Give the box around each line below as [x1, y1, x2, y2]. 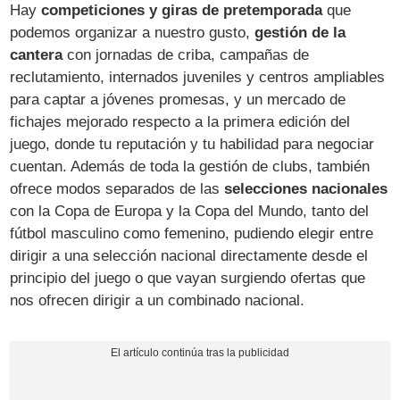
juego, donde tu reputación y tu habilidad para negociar [10, 135, 375, 153]
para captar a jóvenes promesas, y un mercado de [10, 90, 346, 108]
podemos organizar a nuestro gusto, [10, 23, 255, 41]
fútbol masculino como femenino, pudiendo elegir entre [10, 224, 374, 242]
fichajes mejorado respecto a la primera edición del [10, 112, 351, 130]
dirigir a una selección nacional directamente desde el [10, 246, 369, 264]
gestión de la [254, 23, 346, 41]
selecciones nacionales [224, 179, 388, 197]
